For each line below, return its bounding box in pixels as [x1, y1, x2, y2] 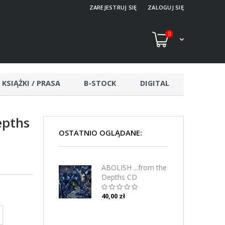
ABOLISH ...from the [101, 163, 167, 172]
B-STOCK [84, 78, 117, 88]
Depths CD [101, 172, 138, 182]
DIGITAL [140, 78, 169, 88]
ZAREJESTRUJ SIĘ [89, 4, 137, 11]
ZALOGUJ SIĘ [147, 4, 184, 11]
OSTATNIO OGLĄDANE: [59, 128, 142, 138]
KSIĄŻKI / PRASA [2, 78, 60, 88]
